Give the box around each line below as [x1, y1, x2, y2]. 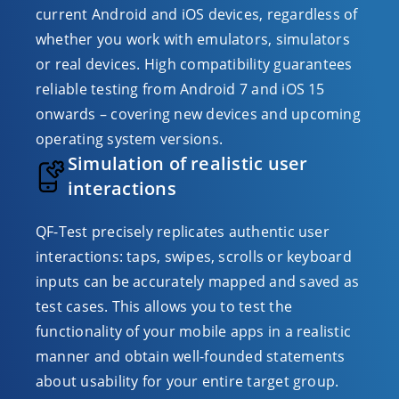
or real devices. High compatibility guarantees [36, 54, 353, 74]
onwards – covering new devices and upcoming [36, 104, 361, 124]
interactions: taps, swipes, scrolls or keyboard [36, 247, 352, 266]
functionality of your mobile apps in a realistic [36, 322, 352, 341]
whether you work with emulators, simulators [36, 29, 350, 49]
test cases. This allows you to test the [36, 297, 292, 316]
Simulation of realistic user [68, 151, 308, 175]
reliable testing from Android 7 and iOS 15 [36, 79, 325, 99]
